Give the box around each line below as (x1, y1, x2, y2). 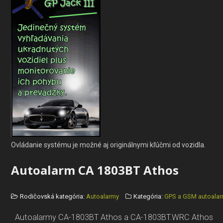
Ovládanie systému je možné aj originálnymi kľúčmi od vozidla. (11, 140, 206, 149)
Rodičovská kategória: (18, 192, 86, 200)
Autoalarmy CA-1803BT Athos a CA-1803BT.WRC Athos (11, 212, 213, 222)
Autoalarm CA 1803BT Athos (11, 161, 179, 178)
